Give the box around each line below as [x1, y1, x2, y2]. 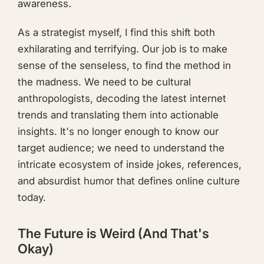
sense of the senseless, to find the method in [18, 59, 231, 71]
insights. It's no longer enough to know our [18, 125, 219, 137]
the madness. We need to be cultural [18, 75, 191, 88]
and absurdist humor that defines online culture [18, 174, 240, 187]
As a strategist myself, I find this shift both [18, 26, 215, 38]
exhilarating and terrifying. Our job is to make [18, 42, 227, 55]
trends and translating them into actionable [18, 108, 219, 121]
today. [18, 191, 46, 203]
